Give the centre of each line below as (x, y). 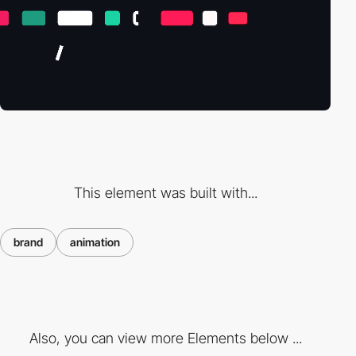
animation (95, 242)
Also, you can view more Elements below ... (165, 339)
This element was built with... (165, 192)
